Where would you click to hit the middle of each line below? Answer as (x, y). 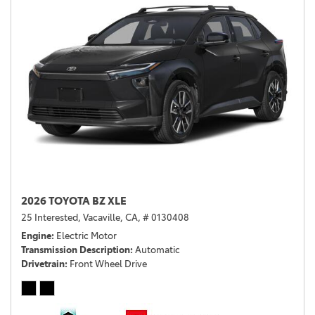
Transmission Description (76, 250)
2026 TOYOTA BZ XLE (74, 201)
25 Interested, (51, 218)
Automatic (157, 250)
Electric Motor (86, 236)
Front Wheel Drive (108, 264)
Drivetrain (43, 264)
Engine (36, 236)
